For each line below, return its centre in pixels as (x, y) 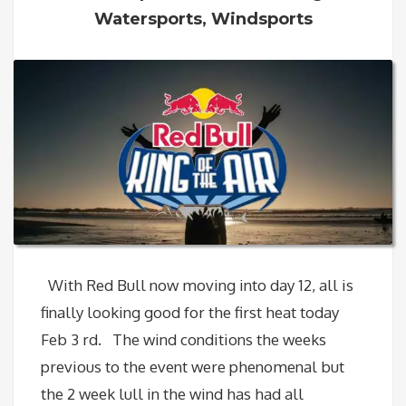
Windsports (261, 19)
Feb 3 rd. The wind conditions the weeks (184, 340)
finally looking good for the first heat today (190, 313)
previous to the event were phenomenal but (193, 367)
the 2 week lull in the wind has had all (172, 394)
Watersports (148, 19)
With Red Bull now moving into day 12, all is (197, 285)
